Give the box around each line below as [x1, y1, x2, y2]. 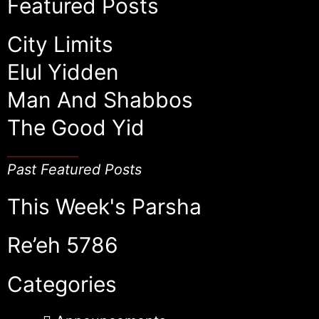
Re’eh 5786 [7, 231, 118, 258]
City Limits [7, 31, 113, 57]
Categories [7, 271, 117, 297]
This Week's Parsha [7, 193, 202, 219]
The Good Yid [7, 114, 145, 140]
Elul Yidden [7, 58, 119, 85]
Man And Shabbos [7, 86, 193, 113]
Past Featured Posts [7, 160, 142, 178]
